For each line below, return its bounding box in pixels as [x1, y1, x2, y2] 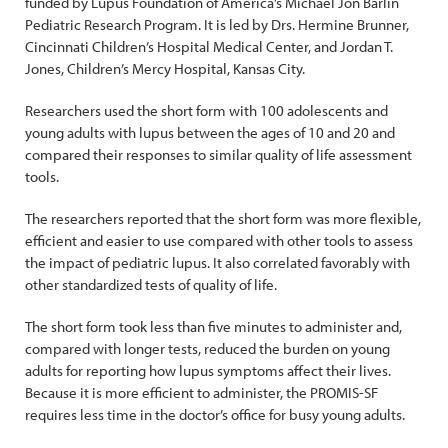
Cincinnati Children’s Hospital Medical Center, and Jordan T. [25, 37, 393, 56]
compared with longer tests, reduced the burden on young [25, 339, 390, 358]
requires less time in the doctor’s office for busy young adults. [25, 405, 405, 424]
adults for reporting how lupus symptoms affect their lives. [25, 361, 391, 380]
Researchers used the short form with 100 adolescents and [25, 101, 388, 120]
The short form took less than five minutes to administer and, [25, 317, 402, 336]
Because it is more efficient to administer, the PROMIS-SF [25, 383, 378, 402]
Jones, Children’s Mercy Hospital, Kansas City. [25, 59, 308, 78]
